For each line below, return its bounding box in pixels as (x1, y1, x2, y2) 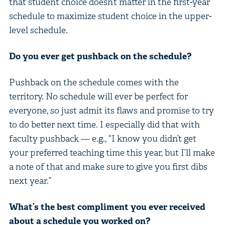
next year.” (9, 174, 52, 186)
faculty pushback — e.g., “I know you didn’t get (9, 132, 196, 144)
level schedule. (9, 24, 68, 36)
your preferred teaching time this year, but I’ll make (9, 146, 215, 158)
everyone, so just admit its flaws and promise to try (9, 104, 214, 116)
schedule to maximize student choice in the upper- (9, 10, 211, 22)
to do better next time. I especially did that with (9, 118, 200, 130)
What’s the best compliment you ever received (9, 200, 205, 212)
